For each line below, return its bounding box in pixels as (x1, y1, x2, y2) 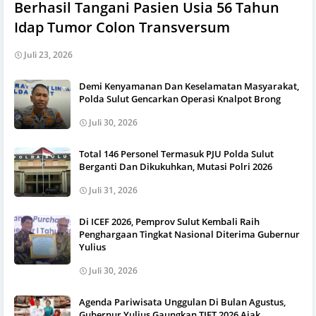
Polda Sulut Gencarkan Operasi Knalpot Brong (79, 92, 281, 105)
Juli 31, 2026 (89, 183, 138, 196)
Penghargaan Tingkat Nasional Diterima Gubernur (79, 227, 300, 241)
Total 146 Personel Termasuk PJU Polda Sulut (79, 147, 274, 160)
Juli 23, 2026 (24, 48, 73, 61)
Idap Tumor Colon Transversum (14, 17, 230, 37)
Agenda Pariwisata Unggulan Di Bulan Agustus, (79, 295, 286, 308)
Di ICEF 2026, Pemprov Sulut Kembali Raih (79, 214, 260, 228)
